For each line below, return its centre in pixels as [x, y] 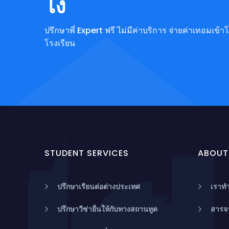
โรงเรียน [60, 43]
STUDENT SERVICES [87, 153]
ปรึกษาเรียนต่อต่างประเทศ [99, 187]
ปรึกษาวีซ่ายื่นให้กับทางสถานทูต [107, 209]
